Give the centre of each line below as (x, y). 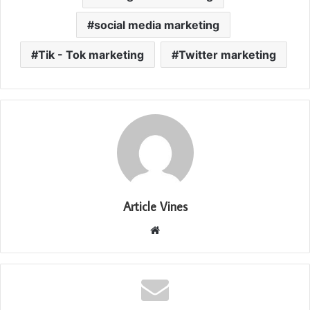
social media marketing (157, 25)
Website (179, 229)
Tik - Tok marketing (91, 55)
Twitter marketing (227, 55)
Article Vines (155, 207)
